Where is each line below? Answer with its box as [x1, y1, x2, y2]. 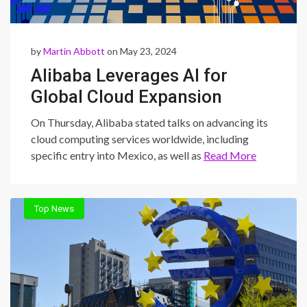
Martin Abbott [43, 45, 105, 57]
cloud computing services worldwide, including [31, 132, 249, 145]
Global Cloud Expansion [31, 86, 222, 107]
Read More [204, 149, 256, 162]
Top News [34, 204, 74, 214]
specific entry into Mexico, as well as [31, 149, 204, 162]
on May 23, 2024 [105, 45, 177, 57]
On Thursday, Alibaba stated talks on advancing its [31, 116, 268, 129]
